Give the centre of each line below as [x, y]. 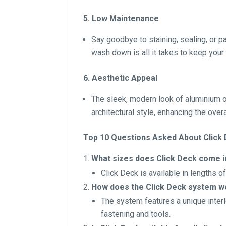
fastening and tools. [136, 214]
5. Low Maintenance [121, 19]
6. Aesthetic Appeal [121, 78]
